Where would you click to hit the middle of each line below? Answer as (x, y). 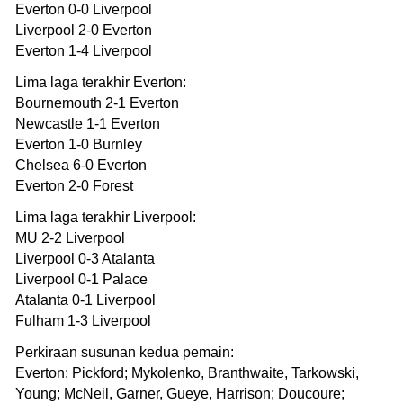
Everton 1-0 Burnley (79, 144)
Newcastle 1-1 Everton (88, 123)
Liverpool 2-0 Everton (84, 30)
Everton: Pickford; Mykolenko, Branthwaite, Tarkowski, (187, 372)
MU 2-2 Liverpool (70, 237)
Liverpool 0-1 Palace (81, 279)
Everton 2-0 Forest (74, 185)
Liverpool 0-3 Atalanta (85, 258)
